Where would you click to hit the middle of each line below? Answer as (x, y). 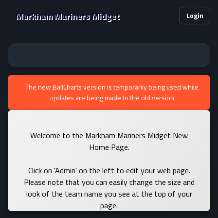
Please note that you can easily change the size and (109, 182)
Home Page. (109, 147)
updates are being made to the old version (112, 98)
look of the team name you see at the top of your (109, 194)
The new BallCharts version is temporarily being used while (112, 87)
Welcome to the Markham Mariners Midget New (109, 135)
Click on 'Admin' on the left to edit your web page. (109, 170)
